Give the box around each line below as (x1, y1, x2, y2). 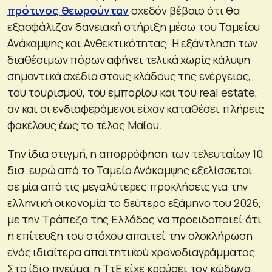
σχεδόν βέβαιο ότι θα (129, 2, 240, 18)
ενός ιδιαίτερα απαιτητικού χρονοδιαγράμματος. (7, 244, 258, 259)
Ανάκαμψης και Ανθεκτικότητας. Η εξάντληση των (7, 35, 258, 50)
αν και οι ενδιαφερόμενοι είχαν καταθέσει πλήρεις (7, 101, 264, 116)
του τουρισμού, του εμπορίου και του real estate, (7, 84, 257, 100)
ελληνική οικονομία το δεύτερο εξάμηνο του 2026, (7, 195, 261, 210)
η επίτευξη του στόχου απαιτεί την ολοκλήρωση (7, 228, 253, 243)
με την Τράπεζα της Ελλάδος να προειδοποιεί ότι (7, 211, 262, 226)
